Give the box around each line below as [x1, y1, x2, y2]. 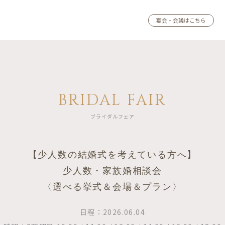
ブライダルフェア [90, 113, 135, 120]
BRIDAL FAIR [58, 90, 167, 110]
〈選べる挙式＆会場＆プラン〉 [43, 182, 182, 192]
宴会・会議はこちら [156, 16, 206, 24]
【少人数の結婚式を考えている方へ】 [28, 150, 197, 160]
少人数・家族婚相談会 [63, 166, 162, 176]
